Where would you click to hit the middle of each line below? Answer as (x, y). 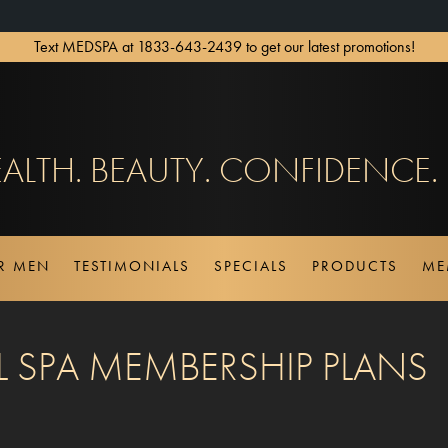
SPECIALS (251, 266)
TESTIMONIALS (132, 266)
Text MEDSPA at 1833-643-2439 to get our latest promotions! (224, 46)
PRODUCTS (355, 266)
